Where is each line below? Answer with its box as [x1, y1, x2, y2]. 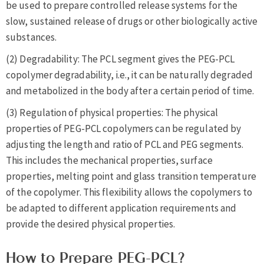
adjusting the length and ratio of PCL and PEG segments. [6, 137, 244, 151]
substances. [6, 30, 57, 44]
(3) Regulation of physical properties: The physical [6, 105, 219, 119]
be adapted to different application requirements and [6, 201, 237, 214]
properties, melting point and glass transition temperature [6, 169, 256, 183]
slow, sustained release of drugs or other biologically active [6, 14, 258, 28]
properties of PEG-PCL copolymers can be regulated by [6, 121, 242, 135]
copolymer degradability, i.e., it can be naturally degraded [6, 68, 253, 81]
